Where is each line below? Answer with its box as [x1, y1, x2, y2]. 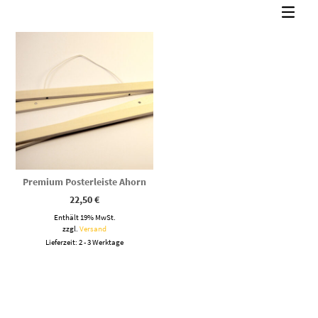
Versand [79, 223, 107, 234]
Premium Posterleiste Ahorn [23, 175, 147, 188]
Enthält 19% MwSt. [53, 212, 116, 222]
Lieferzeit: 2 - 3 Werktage [45, 236, 124, 247]
